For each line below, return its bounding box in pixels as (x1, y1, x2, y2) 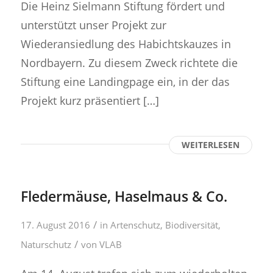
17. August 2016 (20, 218, 90, 231)
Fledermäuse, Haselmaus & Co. (20, 186, 227, 206)
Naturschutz (20, 238, 71, 250)
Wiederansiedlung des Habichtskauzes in (20, 35, 231, 51)
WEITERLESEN (182, 138, 240, 151)
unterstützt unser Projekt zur (20, 16, 166, 32)
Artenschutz (110, 218, 160, 231)
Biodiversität (165, 218, 218, 231)
